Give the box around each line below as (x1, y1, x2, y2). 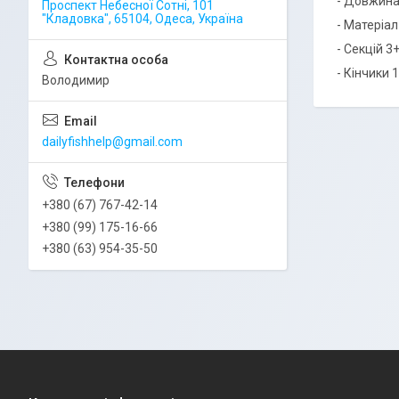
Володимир (42, 73, 110, 87)
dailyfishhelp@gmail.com (42, 134, 183, 149)
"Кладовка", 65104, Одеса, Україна (42, 12, 243, 26)
